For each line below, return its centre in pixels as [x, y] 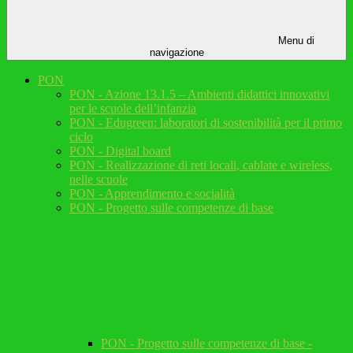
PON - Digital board [120, 151]
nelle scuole [98, 180]
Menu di [295, 41]
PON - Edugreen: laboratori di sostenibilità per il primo [206, 123]
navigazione [176, 53]
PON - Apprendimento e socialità [152, 194]
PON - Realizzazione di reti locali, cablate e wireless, [201, 165]
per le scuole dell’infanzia [133, 109]
